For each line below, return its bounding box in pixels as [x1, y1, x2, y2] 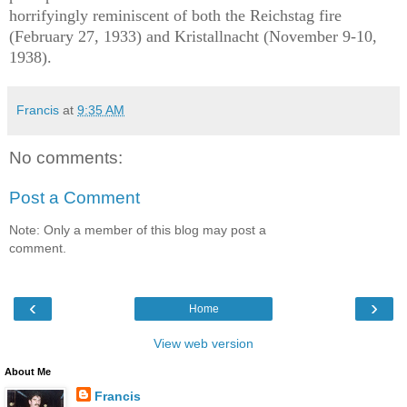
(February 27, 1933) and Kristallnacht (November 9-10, [9, 26, 377, 45]
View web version [154, 336, 253, 352]
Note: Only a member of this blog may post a [9, 222, 266, 237]
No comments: [9, 147, 123, 167]
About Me [5, 366, 51, 378]
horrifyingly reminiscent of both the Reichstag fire [9, 5, 342, 25]
